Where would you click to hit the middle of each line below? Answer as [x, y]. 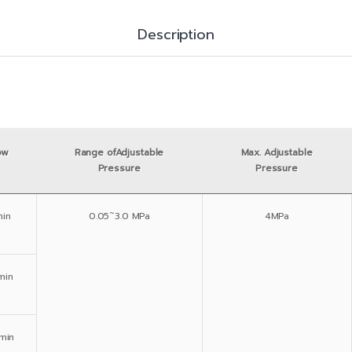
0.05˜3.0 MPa [119, 216]
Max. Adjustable [277, 152]
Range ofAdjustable [119, 152]
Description [176, 34]
